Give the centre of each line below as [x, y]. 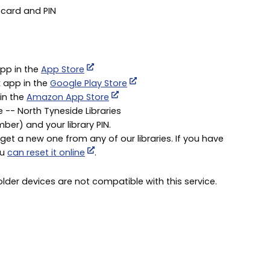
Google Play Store [89, 83]
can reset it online [46, 152]
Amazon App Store [68, 97]
